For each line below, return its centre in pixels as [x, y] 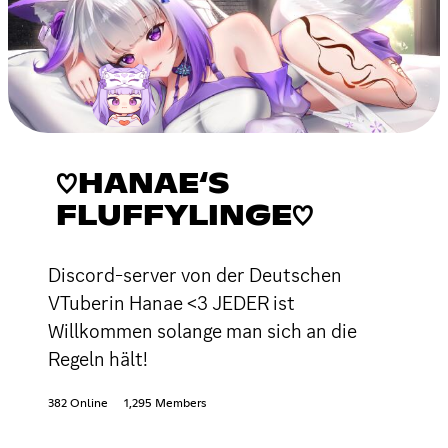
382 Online [78, 403]
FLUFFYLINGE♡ [185, 216]
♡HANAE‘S [143, 184]
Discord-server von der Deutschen [195, 274]
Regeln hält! [98, 358]
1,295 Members [165, 403]
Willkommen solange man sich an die [202, 330]
